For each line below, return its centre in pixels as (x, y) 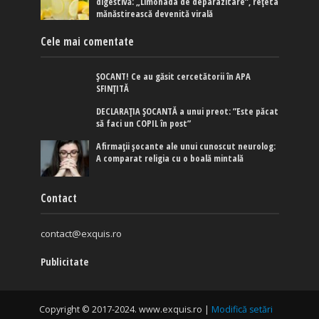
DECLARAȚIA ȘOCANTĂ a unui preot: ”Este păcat (188, 112)
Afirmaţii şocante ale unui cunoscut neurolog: (186, 147)
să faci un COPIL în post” (144, 124)
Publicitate (64, 262)
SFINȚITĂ (113, 89)
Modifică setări (242, 310)
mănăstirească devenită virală (155, 14)
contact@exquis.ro (81, 234)
